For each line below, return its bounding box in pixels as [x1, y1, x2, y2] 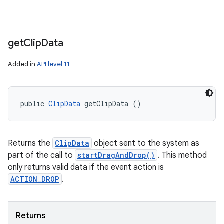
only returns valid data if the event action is [8, 162, 164, 172]
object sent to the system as [92, 138, 199, 148]
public [20, 99, 48, 108]
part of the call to [8, 150, 75, 160]
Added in [8, 60, 37, 68]
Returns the [8, 138, 52, 148]
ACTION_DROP [10, 174, 59, 184]
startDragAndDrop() [77, 150, 155, 160]
